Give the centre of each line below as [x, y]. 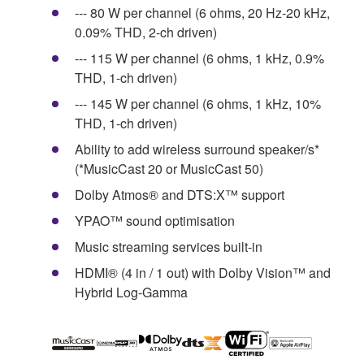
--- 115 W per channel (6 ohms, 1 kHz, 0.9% [199, 58]
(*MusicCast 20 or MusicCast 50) [169, 168]
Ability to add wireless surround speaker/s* [197, 149]
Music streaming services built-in [169, 246]
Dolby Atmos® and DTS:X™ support [180, 194]
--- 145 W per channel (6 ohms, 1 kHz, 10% [198, 103]
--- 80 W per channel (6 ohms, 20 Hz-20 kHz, [202, 12]
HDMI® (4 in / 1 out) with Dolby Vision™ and [203, 272]
